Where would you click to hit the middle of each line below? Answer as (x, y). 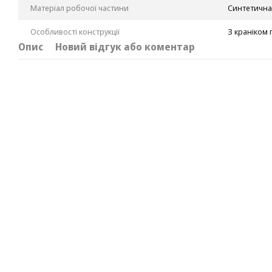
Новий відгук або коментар (125, 46)
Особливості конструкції (75, 31)
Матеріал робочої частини (80, 8)
